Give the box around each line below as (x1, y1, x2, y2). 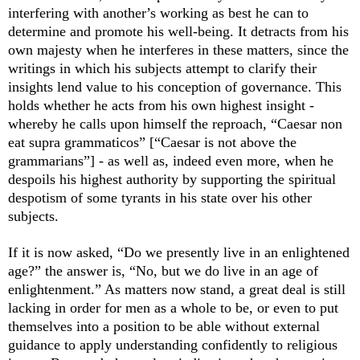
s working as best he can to (150, 5, 309, 22)
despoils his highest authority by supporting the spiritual (8, 171, 336, 188)
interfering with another (8, 5, 146, 22)
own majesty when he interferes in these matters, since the (8, 42, 349, 59)
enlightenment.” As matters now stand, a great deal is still (8, 281, 346, 298)
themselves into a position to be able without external (8, 318, 320, 335)
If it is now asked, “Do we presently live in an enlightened (8, 244, 350, 261)
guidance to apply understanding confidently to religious (8, 337, 337, 354)
